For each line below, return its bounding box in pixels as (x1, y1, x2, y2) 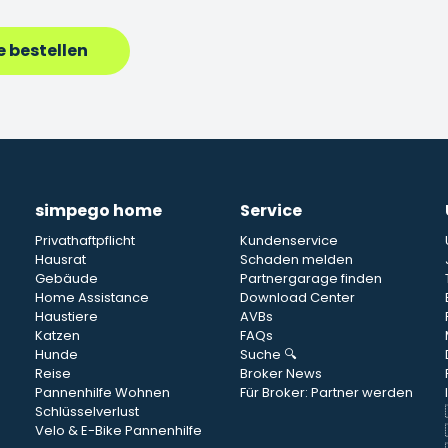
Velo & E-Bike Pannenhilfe (34, 421, 202, 440)
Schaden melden (239, 250, 353, 269)
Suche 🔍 (239, 345, 297, 364)
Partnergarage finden (239, 269, 382, 288)
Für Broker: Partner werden (239, 383, 413, 402)
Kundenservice (239, 231, 338, 250)
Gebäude (34, 269, 98, 288)
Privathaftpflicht (34, 231, 135, 250)
